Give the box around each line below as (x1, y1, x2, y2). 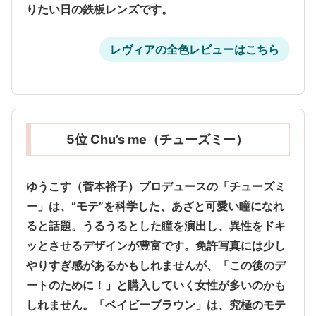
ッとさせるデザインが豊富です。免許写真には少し (26, 238, 286, 253)
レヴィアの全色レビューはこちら (110, 42, 279, 57)
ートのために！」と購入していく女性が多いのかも (26, 277, 286, 292)
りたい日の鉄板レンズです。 (26, 2, 173, 17)
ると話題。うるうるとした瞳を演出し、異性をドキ (26, 218, 286, 233)
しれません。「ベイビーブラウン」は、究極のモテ (26, 297, 286, 312)
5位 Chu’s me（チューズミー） (66, 131, 248, 147)
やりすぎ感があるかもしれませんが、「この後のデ (26, 257, 286, 272)
